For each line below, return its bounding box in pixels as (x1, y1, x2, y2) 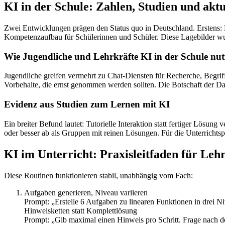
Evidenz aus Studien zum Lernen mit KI (4, 99, 170, 110)
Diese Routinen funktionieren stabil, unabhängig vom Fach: (4, 171, 193, 180)
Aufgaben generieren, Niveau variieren (24, 188, 148, 197)
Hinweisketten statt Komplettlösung (24, 206, 137, 215)
